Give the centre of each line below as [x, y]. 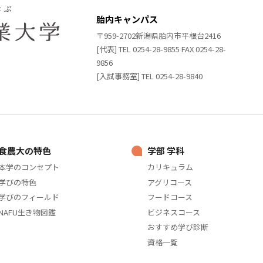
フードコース [170, 197]
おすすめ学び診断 [178, 227]
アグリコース [169, 182]
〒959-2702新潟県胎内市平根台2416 [159, 35]
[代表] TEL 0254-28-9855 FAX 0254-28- [161, 49]
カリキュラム [170, 167]
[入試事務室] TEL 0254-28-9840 [150, 76]
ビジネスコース [173, 212]
